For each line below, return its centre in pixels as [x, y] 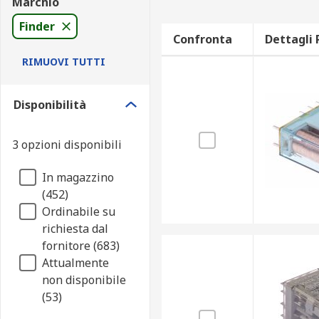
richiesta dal [75, 229]
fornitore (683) [81, 246]
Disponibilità [50, 105]
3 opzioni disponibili [67, 145]
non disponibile [84, 280]
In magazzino [78, 177]
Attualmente [75, 263]
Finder [37, 26]
